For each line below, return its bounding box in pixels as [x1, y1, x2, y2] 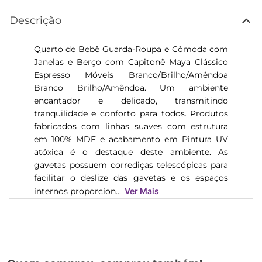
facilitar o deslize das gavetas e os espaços [33, 173, 229, 183]
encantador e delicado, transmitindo [33, 95, 229, 106]
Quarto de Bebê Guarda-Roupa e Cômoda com [33, 44, 229, 54]
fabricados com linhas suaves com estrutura [33, 121, 229, 132]
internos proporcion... [33, 186, 121, 196]
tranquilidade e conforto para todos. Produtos [33, 108, 229, 119]
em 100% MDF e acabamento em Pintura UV [33, 134, 229, 144]
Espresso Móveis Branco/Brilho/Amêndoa [33, 70, 229, 80]
